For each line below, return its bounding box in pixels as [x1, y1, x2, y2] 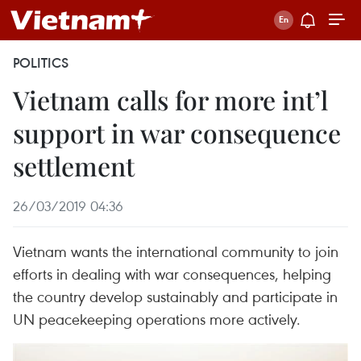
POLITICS [13, 54, 68, 72]
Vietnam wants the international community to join [13, 241, 338, 261]
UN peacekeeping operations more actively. [13, 309, 301, 329]
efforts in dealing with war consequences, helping [13, 263, 331, 284]
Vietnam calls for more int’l [13, 82, 328, 117]
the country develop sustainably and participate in [13, 286, 338, 306]
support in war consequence [13, 115, 341, 150]
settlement [13, 148, 135, 183]
